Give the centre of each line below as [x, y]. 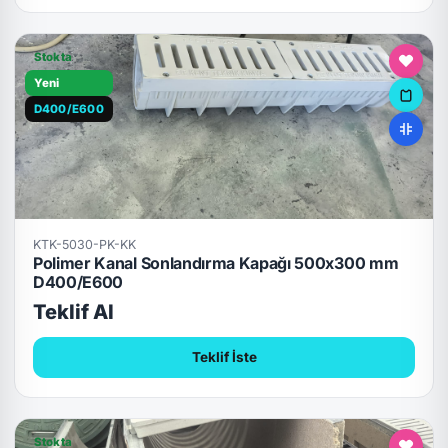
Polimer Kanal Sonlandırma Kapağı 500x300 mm [215, 263]
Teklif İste [224, 357]
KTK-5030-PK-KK [84, 245]
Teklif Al [73, 311]
